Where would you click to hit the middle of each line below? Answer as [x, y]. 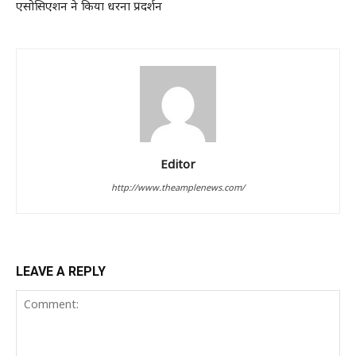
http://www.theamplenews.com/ [178, 187]
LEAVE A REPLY [61, 271]
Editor [178, 163]
